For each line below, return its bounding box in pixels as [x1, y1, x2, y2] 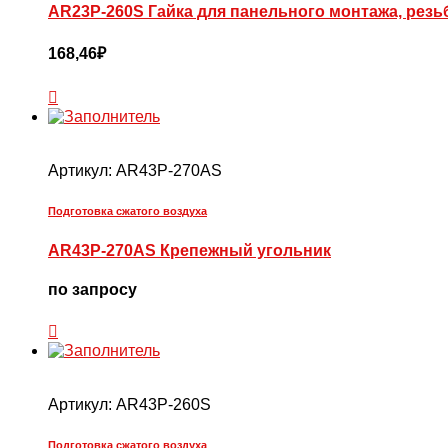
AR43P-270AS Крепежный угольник [48, 241, 331, 259]
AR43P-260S [116, 396, 211, 414]
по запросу [48, 280, 137, 298]
